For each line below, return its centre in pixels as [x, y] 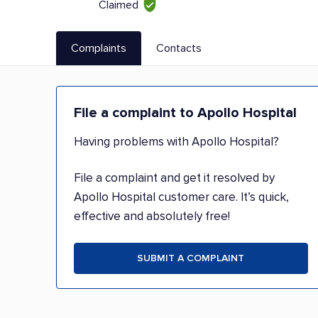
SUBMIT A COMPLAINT [191, 258]
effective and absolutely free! [152, 216]
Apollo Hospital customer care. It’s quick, [181, 197]
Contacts [179, 48]
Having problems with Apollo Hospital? [176, 142]
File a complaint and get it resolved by [174, 178]
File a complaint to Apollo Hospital [185, 113]
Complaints [99, 48]
